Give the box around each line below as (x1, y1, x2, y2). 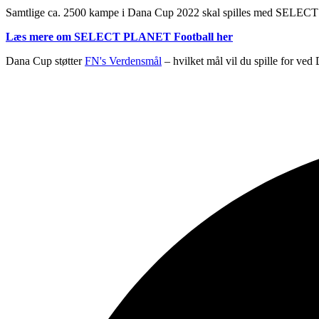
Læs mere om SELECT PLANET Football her (6, 30, 233, 43)
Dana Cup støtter (6, 54, 85, 67)
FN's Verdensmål (85, 54, 162, 67)
